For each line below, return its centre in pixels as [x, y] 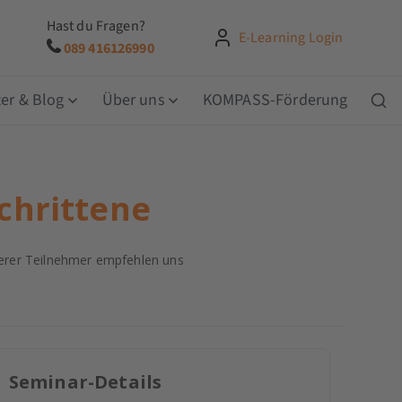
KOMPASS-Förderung [275, 100]
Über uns [133, 100]
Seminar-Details [85, 381]
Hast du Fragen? [96, 26]
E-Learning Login [291, 37]
